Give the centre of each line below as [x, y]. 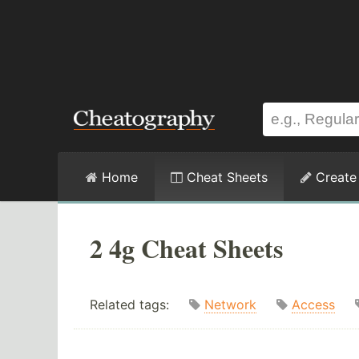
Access [313, 305]
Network [230, 305]
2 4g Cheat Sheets [186, 248]
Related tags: [139, 305]
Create [334, 177]
